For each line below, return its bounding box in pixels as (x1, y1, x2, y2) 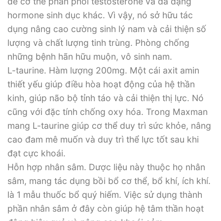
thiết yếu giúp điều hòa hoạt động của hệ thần (7, 78, 195, 89)
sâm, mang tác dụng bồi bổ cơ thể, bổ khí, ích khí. (7, 175, 211, 186)
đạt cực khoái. (7, 147, 66, 158)
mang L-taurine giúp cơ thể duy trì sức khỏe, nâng (7, 120, 211, 131)
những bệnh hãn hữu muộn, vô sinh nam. (7, 51, 172, 62)
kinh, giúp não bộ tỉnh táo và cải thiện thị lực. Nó (7, 92, 204, 103)
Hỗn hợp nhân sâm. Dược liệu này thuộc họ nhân (7, 161, 205, 172)
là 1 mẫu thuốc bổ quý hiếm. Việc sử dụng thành (7, 189, 202, 200)
